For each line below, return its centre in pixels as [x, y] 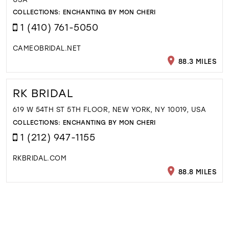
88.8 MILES [196, 171]
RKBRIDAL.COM [40, 158]
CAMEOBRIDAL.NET [47, 48]
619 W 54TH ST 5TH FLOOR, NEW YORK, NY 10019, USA [109, 109]
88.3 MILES [196, 61]
